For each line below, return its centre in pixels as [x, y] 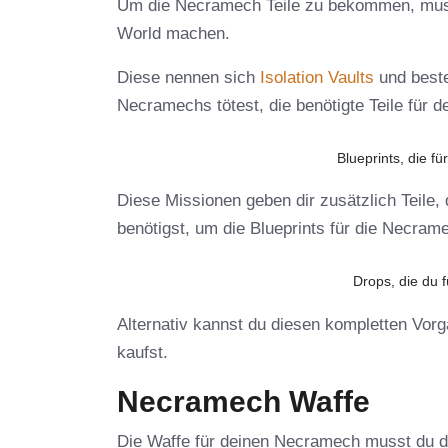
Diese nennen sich [188, 78]
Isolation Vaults [317, 78]
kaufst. [142, 352]
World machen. [173, 34]
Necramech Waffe [243, 401]
